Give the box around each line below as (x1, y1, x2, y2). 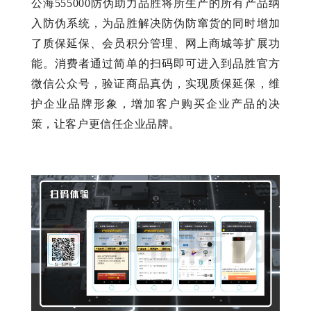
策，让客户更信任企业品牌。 (31, 117, 180, 130)
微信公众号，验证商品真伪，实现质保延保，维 (31, 77, 280, 90)
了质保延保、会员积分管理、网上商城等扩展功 (31, 37, 280, 49)
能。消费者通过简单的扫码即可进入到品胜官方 (31, 57, 280, 69)
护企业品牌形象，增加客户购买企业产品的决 (31, 97, 280, 110)
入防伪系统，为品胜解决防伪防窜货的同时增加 (31, 17, 280, 29)
